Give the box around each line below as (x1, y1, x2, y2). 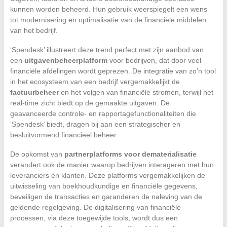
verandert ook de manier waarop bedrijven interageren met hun (10, 160, 214, 169)
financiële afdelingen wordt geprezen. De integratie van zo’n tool (10, 66, 216, 75)
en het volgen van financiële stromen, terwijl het (58, 88, 213, 96)
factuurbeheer (10, 88, 59, 96)
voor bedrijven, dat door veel (107, 56, 201, 64)
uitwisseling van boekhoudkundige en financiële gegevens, (10, 181, 198, 190)
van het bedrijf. (10, 26, 58, 34)
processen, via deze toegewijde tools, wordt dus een (10, 213, 178, 222)
